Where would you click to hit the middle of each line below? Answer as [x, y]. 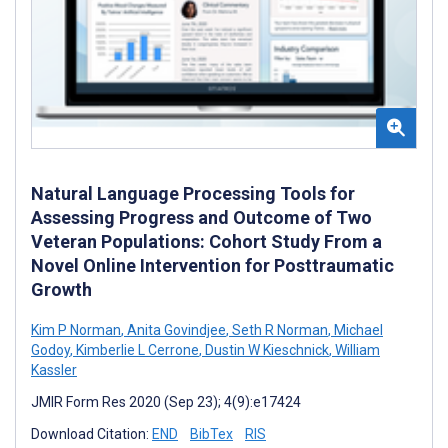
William [356, 349]
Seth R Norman [278, 329]
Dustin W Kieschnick [265, 349]
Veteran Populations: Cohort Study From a [206, 241]
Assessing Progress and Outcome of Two [201, 217]
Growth [61, 289]
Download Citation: [91, 433]
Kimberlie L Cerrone [136, 349]
